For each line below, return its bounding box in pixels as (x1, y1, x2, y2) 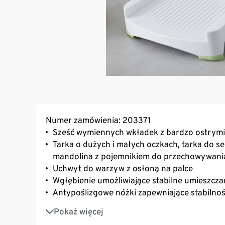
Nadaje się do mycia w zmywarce (53, 201, 177, 212)
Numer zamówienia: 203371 (46, 115, 151, 126)
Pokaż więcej (54, 206, 103, 217)
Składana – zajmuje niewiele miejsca (53, 213, 189, 224)
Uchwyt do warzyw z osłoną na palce (53, 163, 193, 174)
